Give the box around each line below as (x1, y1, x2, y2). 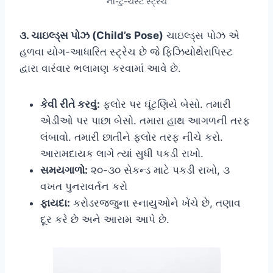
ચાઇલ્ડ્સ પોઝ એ (163, 29, 239, 41)
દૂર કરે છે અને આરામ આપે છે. (40, 213, 169, 225)
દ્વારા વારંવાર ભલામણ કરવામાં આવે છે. (19, 62, 181, 74)
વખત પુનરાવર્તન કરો (40, 180, 127, 193)
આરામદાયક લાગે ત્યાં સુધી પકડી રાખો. (40, 147, 204, 160)
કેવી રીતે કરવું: (40, 97, 100, 110)
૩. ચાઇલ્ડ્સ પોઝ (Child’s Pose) (19, 29, 163, 41)
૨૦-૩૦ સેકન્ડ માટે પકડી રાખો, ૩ (88, 163, 230, 176)
